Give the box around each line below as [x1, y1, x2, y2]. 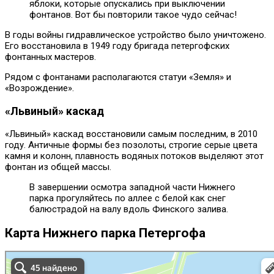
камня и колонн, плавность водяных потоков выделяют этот [5, 150, 264, 162]
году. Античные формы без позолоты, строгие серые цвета [5, 139, 257, 151]
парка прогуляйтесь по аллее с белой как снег [29, 193, 226, 204]
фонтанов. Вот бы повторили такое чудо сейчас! [29, 9, 237, 21]
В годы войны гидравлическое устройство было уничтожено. [5, 29, 266, 41]
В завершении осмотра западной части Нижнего [29, 182, 235, 193]
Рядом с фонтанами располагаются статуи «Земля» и [5, 72, 231, 83]
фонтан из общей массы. [5, 161, 111, 173]
